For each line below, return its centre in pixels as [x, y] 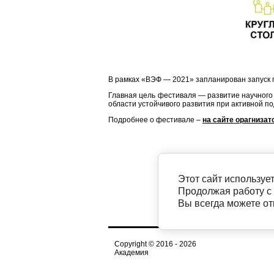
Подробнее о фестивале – [155, 120]
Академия [131, 253]
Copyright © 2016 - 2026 [155, 244]
